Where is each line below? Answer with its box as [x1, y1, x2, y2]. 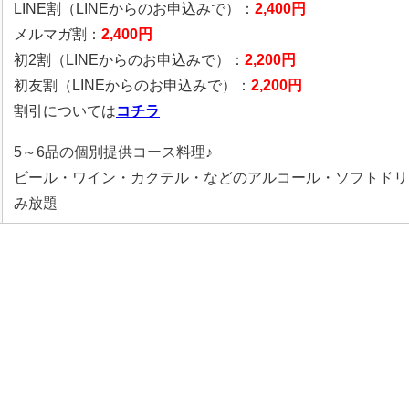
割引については [14, 102, 116, 118]
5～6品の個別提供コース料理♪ [14, 143, 213, 159]
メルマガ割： [14, 26, 101, 41]
